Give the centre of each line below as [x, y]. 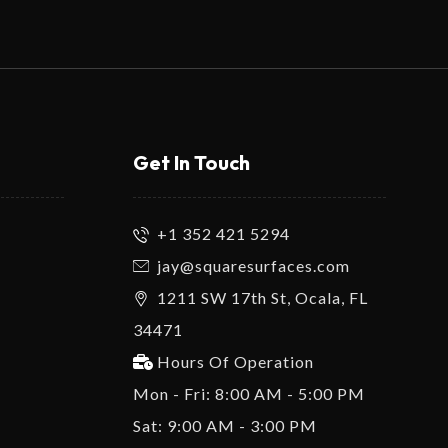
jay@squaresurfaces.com [254, 265]
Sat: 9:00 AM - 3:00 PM [225, 425]
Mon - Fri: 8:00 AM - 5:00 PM [249, 393]
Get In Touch [192, 162]
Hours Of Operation [236, 361]
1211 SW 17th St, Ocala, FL [263, 297]
